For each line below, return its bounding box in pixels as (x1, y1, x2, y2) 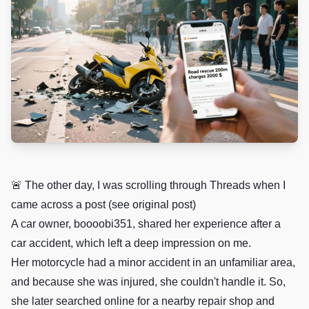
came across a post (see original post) (11, 199, 196, 210)
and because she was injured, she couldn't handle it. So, (11, 276, 286, 288)
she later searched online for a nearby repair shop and (11, 295, 275, 307)
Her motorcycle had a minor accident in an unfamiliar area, (11, 257, 295, 268)
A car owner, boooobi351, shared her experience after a (11, 218, 281, 230)
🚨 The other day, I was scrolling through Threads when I (11, 179, 286, 191)
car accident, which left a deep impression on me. (11, 237, 251, 249)
